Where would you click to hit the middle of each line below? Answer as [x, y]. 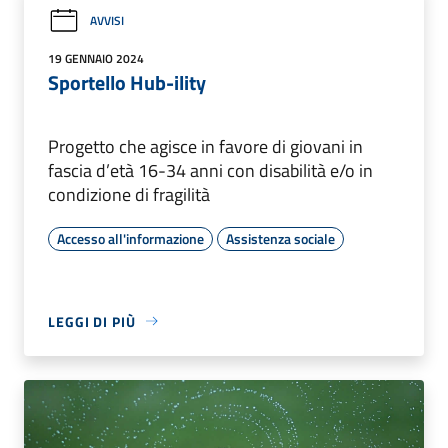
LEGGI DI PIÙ [92, 321]
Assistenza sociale [280, 238]
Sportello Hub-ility [127, 82]
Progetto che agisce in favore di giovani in [205, 146]
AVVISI [107, 21]
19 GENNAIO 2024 [96, 58]
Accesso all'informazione [130, 238]
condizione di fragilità [129, 194]
